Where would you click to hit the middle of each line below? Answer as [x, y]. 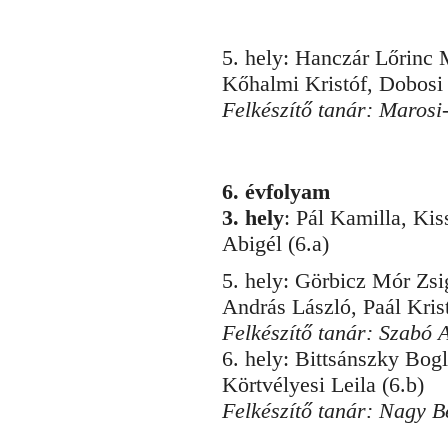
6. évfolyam [276, 191]
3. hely [253, 217]
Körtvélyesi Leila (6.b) [323, 384]
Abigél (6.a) [275, 243]
